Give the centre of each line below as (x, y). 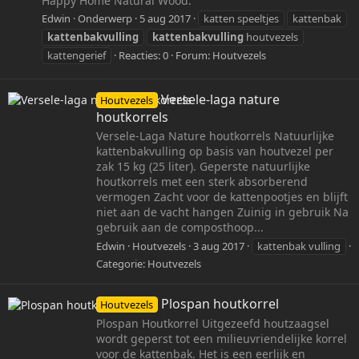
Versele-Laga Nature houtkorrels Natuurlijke (215, 136)
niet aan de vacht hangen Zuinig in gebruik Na (222, 212)
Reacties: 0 (143, 56)
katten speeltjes (241, 19)
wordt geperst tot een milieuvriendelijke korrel (222, 338)
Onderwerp (105, 19)
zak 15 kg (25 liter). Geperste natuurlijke (203, 167)
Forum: (194, 56)
